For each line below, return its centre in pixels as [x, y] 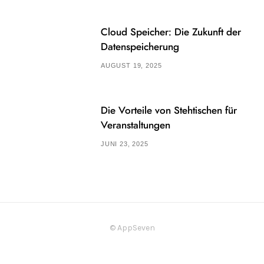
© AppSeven [132, 227]
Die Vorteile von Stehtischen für [169, 111]
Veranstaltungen [136, 126]
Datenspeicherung [140, 47]
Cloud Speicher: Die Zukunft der [171, 32]
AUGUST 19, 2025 [131, 66]
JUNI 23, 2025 [125, 144]
